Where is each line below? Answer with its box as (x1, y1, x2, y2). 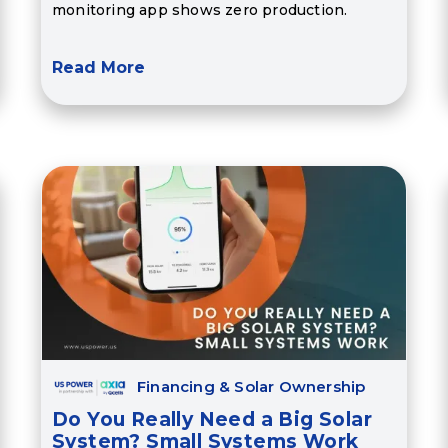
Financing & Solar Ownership (136, 377, 366, 397)
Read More (51, 58, 145, 78)
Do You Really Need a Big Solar (51, 408, 372, 432)
